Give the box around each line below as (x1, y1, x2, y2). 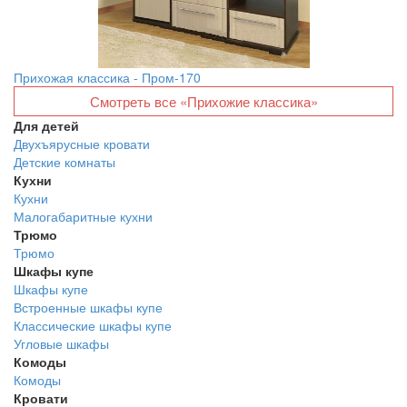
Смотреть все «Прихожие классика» (89, 92, 318, 111)
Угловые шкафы (14, 334, 109, 352)
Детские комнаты (14, 153, 115, 171)
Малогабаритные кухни (14, 207, 153, 225)
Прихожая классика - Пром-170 (14, 68, 201, 86)
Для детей (14, 116, 79, 134)
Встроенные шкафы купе (14, 298, 163, 316)
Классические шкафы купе (14, 316, 172, 334)
